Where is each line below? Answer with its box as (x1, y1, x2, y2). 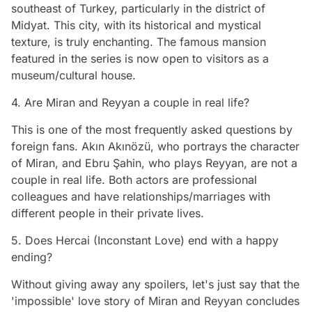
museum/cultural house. (11, 68, 136, 82)
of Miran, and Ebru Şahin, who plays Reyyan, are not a (11, 155, 297, 170)
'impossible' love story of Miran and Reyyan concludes (11, 293, 299, 308)
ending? (11, 249, 52, 264)
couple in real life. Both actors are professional (11, 172, 257, 187)
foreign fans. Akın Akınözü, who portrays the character (11, 139, 299, 153)
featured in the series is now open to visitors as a (11, 51, 269, 65)
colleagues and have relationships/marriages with (11, 189, 270, 203)
